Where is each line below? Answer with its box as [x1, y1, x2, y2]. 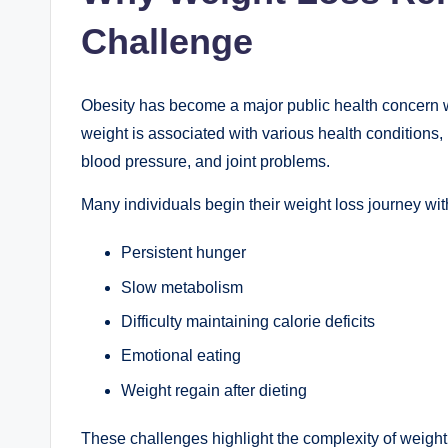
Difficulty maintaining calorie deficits [121, 313, 375, 330]
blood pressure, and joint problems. [81, 153, 330, 171]
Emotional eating [121, 347, 241, 365]
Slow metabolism [121, 278, 243, 296]
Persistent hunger [121, 244, 246, 262]
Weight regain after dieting [121, 381, 307, 399]
